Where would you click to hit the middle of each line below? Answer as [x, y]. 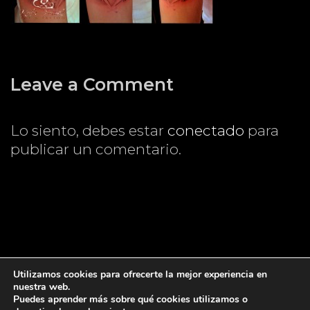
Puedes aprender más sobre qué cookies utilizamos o [130, 299]
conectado [206, 130]
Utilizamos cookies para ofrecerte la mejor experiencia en [140, 274]
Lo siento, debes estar [89, 130]
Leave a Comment [92, 84]
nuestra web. [42, 287]
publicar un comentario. [96, 149]
